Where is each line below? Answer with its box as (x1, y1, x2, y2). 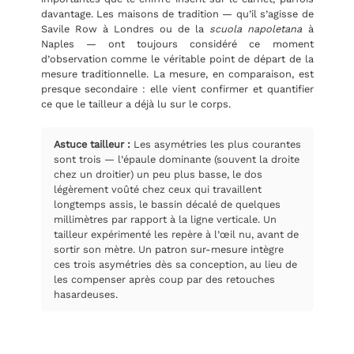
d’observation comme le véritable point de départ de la (40, 53, 314, 66)
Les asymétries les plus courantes (130, 137, 301, 150)
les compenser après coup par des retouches (53, 273, 275, 285)
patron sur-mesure (154, 243, 247, 255)
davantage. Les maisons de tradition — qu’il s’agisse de (40, 8, 314, 21)
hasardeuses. (53, 288, 118, 300)
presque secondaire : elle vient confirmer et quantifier (40, 83, 314, 96)
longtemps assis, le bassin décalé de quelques (53, 198, 281, 210)
